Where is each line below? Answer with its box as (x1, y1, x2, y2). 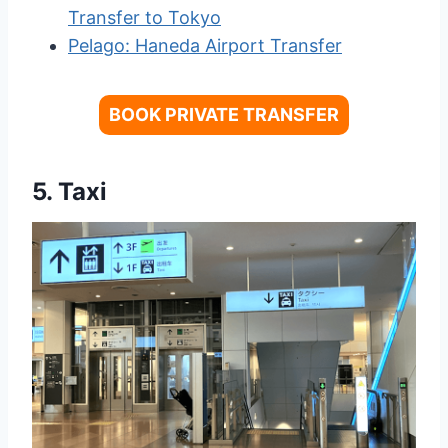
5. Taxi (32, 177, 107, 207)
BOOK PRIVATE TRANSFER (109, 104, 339, 126)
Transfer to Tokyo (68, 7, 221, 29)
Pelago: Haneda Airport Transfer (68, 35, 342, 57)
